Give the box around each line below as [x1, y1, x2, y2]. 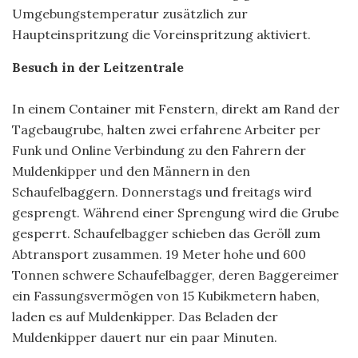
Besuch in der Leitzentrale [12, 58, 184, 75]
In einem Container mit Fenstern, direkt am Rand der [12, 100, 340, 117]
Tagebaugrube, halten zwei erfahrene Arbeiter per [12, 121, 320, 137]
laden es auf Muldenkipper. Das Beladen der [12, 308, 278, 324]
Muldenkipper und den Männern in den [12, 162, 250, 179]
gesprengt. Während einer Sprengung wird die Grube [12, 204, 339, 221]
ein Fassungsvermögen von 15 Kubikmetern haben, [12, 287, 320, 304]
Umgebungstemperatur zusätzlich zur [12, 5, 248, 22]
